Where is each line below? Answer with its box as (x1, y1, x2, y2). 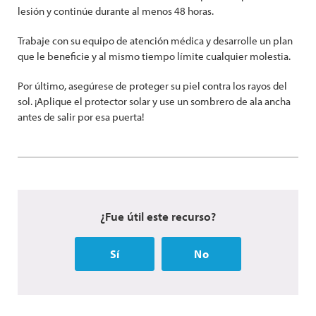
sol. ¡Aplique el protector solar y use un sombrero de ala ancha (18, 95, 291, 108)
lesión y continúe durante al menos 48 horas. (18, 4, 214, 18)
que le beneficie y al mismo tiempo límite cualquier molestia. (18, 49, 291, 63)
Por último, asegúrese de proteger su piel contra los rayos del (18, 79, 287, 92)
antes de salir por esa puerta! (18, 110, 144, 123)
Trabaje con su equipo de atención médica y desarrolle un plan (18, 34, 293, 47)
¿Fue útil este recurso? (100, 209, 216, 224)
